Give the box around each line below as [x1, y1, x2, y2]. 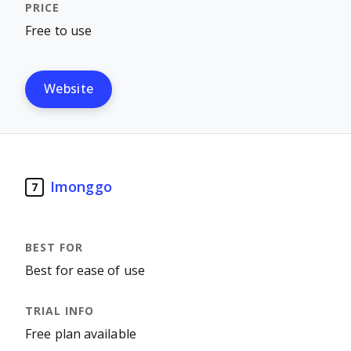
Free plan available [25, 327, 136, 341]
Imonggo [50, 179, 112, 195]
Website [44, 82, 94, 96]
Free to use [25, 24, 92, 38]
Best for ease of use [25, 264, 145, 277]
